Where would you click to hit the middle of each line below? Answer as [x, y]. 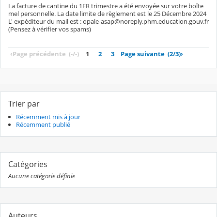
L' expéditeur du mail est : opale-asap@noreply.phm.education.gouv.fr [108, 22]
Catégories [28, 164]
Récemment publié [43, 125]
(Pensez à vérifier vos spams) [50, 29]
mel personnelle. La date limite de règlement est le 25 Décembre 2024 [107, 14]
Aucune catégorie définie [42, 176]
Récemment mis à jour [48, 117]
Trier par [24, 104]
